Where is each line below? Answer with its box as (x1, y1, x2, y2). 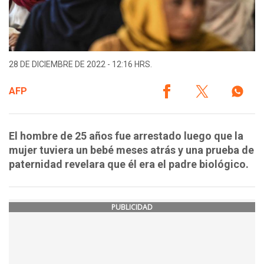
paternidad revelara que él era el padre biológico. (9, 158, 249, 171)
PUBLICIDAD (111, 202, 153, 213)
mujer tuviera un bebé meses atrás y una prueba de (9, 144, 254, 157)
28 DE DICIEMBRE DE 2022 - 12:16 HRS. (9, 60, 152, 70)
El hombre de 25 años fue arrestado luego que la (9, 130, 243, 143)
